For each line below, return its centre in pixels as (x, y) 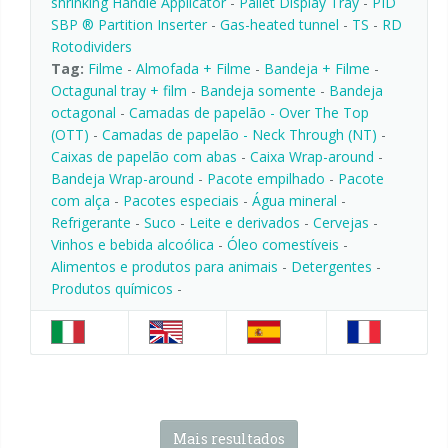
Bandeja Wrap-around (124, 179)
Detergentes (333, 267)
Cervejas (341, 223)
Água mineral (294, 201)
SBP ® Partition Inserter (129, 25)
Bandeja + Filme (317, 69)
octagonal (83, 113)
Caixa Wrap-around (312, 157)
